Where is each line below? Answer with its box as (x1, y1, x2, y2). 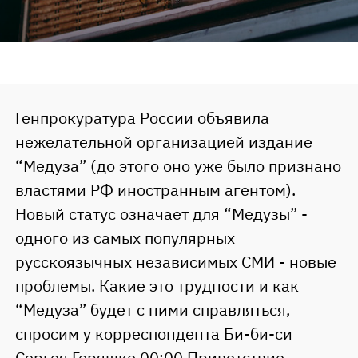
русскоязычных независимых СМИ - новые (14, 251, 336, 273)
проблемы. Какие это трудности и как (14, 275, 299, 297)
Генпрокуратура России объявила (14, 107, 269, 129)
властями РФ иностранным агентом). (14, 179, 296, 201)
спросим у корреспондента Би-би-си (14, 323, 292, 345)
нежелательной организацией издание (14, 131, 312, 153)
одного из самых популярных (14, 227, 235, 249)
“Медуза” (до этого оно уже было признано (14, 155, 341, 177)
